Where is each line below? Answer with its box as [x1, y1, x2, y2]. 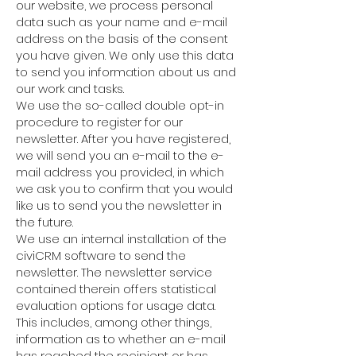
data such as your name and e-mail [16, 14, 227, 30]
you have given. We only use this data [16, 47, 234, 64]
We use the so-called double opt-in [16, 97, 224, 114]
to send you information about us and [16, 64, 236, 80]
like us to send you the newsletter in [16, 197, 222, 214]
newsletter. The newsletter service [16, 264, 212, 281]
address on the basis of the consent [16, 30, 228, 47]
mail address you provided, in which [16, 164, 224, 180]
